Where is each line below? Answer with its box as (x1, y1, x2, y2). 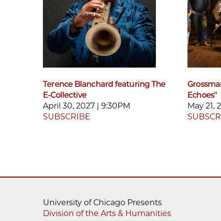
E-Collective (43, 90, 87, 100)
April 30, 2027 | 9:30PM (43, 101, 130, 110)
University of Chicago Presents (43, 197, 162, 207)
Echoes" (187, 90, 217, 100)
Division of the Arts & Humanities (43, 208, 171, 218)
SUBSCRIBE (43, 111, 90, 121)
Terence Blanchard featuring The (43, 79, 166, 89)
